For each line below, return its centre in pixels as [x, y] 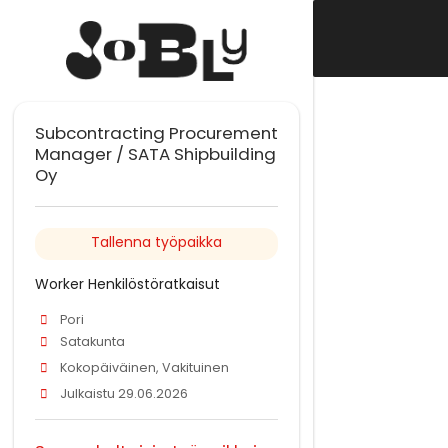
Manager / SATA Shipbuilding [155, 154]
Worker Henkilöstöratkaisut [127, 283]
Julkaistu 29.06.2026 [124, 393]
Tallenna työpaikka [157, 242]
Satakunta [93, 341]
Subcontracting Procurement [156, 133]
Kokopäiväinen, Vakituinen [145, 367]
